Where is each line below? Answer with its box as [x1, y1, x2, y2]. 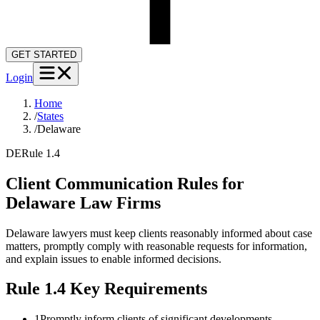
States [37, 109, 64, 122]
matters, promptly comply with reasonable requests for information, [6, 239, 307, 252]
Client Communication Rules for [6, 174, 244, 193]
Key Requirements [66, 279, 207, 299]
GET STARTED [11, 49, 76, 60]
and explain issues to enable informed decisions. [6, 252, 221, 265]
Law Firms [76, 193, 161, 212]
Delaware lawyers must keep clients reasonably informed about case [6, 226, 312, 239]
